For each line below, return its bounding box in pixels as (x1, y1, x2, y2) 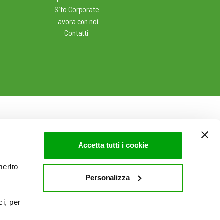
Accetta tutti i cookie (78, 141, 148, 149)
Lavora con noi (55, 16, 99, 26)
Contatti (64, 28, 89, 37)
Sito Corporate (54, 4, 99, 14)
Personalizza (85, 173, 130, 182)
